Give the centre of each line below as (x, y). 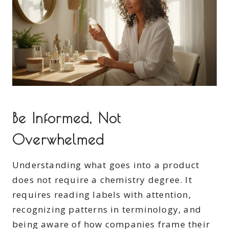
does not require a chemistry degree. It (102, 180)
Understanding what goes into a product (106, 165)
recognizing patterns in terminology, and (107, 210)
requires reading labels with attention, (102, 195)
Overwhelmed (59, 140)
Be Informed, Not (67, 118)
